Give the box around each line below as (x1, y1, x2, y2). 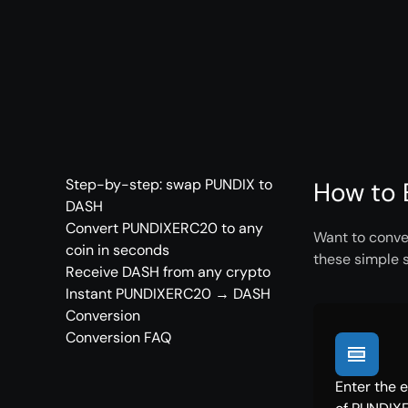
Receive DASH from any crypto (66, 262, 270, 281)
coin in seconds (66, 240, 169, 260)
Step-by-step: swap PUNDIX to (66, 175, 272, 194)
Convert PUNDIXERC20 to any (66, 219, 263, 238)
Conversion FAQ (66, 328, 171, 347)
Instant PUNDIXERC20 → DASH (66, 284, 270, 303)
